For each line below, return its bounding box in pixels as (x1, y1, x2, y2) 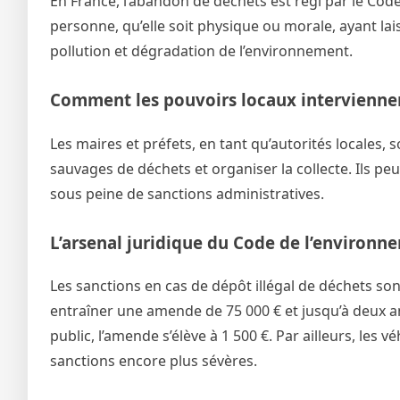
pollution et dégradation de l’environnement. (50, 40, 353, 61)
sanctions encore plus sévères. (50, 351, 257, 371)
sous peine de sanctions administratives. (50, 183, 324, 204)
